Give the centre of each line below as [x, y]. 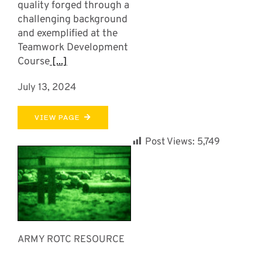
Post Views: [170, 142]
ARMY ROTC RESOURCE [71, 240]
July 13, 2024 [46, 88]
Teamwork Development [73, 48]
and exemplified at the [67, 34]
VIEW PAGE [57, 118]
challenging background [72, 20]
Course [33, 62]
